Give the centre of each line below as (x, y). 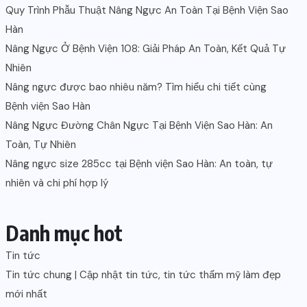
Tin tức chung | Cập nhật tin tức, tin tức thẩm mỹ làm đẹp (143, 275)
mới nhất (26, 294)
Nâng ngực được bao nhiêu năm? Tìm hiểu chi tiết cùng (136, 87)
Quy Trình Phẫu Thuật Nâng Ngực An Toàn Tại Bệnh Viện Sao (147, 10)
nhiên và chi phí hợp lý (57, 183)
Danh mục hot (64, 233)
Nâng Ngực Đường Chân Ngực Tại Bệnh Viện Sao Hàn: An (139, 125)
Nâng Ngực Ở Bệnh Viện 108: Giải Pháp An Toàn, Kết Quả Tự (146, 49)
